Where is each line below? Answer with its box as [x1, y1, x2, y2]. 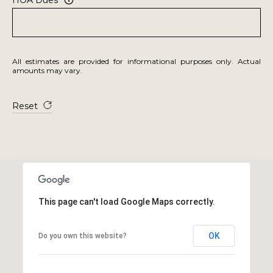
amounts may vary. [12, 65, 82, 75]
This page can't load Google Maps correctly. [38, 196, 215, 207]
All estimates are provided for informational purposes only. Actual [12, 56, 261, 66]
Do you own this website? [38, 231, 127, 240]
